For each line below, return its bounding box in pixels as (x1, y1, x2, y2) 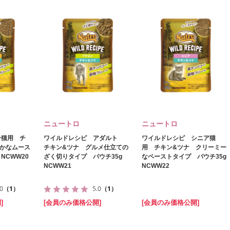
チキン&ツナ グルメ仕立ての (44, 144, 128, 151)
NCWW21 (44, 162, 71, 169)
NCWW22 (142, 162, 169, 169)
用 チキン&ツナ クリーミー (142, 144, 226, 151)
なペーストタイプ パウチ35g (142, 153, 226, 160)
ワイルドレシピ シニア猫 (142, 135, 216, 142)
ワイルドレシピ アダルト (44, 135, 124, 142)
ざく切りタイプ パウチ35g (44, 153, 122, 160)
